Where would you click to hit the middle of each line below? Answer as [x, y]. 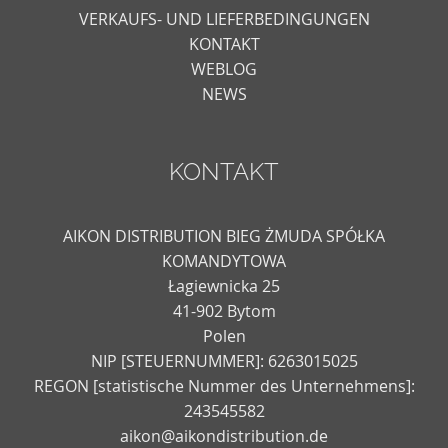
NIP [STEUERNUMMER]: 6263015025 [224, 361]
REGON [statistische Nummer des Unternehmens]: [224, 386]
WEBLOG [224, 68]
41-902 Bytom [224, 311]
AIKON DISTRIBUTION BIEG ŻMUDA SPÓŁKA [224, 236]
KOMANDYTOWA [224, 261]
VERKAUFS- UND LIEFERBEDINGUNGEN [224, 18]
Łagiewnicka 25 [224, 286]
